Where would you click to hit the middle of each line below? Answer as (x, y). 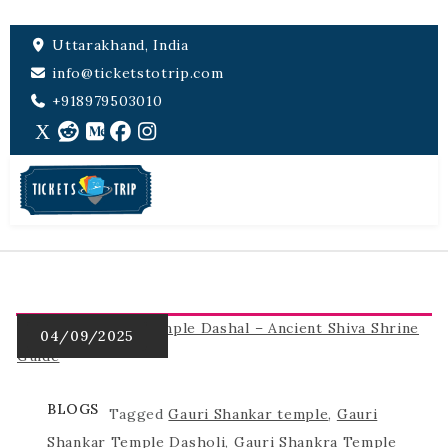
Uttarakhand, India (118, 45)
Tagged (138, 413)
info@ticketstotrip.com (135, 73)
